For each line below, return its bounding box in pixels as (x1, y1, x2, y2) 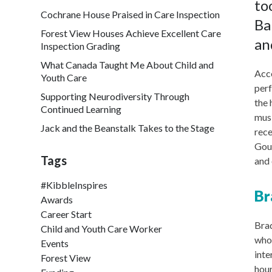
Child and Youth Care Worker (41, 223, 163, 234)
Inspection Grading (41, 40, 121, 52)
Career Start (41, 208, 92, 220)
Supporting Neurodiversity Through (41, 90, 190, 102)
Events (41, 237, 69, 249)
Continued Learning (41, 103, 122, 115)
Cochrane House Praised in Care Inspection (41, 8, 220, 20)
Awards (41, 194, 73, 205)
